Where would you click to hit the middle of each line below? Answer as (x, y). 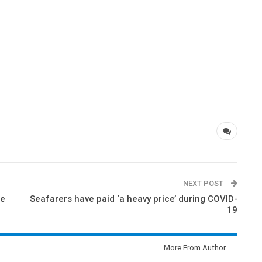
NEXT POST (204, 183)
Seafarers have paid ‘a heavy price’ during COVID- (134, 199)
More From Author (195, 248)
